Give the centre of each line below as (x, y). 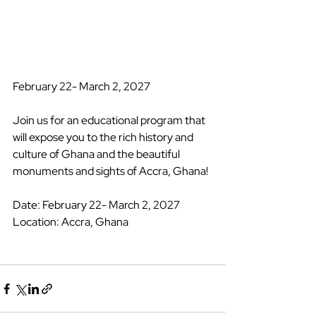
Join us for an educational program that (110, 121)
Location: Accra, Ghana (71, 222)
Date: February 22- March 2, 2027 (97, 205)
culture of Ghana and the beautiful (97, 154)
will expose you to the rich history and (104, 138)
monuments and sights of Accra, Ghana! (111, 171)
